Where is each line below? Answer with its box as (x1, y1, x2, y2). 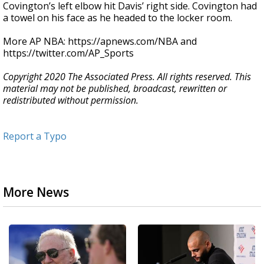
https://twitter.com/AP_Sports (3, 47, 134, 60)
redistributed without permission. (3, 94, 138, 107)
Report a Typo (3, 130, 67, 143)
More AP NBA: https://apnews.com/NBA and (3, 35, 197, 48)
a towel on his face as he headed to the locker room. (3, 11, 232, 24)
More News (3, 184, 69, 200)
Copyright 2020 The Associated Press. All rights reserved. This (3, 70, 251, 83)
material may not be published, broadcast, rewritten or (3, 82, 227, 95)
